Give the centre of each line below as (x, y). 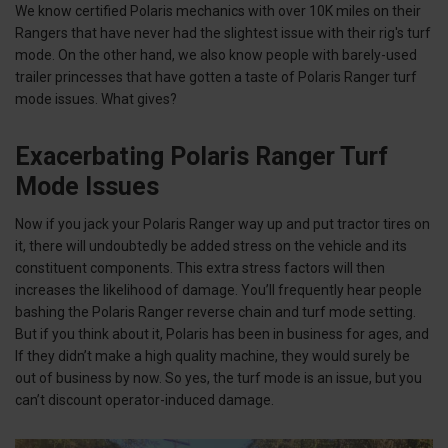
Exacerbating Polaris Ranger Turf (201, 157)
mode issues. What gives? (96, 99)
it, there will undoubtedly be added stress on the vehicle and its (211, 246)
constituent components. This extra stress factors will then (200, 268)
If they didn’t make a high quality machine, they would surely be (212, 356)
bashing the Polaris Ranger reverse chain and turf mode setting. (215, 312)
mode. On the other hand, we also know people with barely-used (216, 55)
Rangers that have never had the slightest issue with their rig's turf (223, 33)
